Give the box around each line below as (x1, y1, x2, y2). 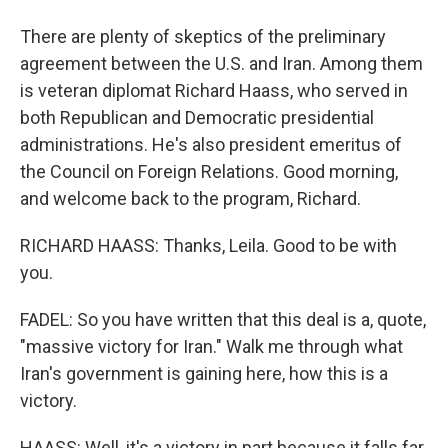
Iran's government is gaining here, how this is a (20, 363, 388, 384)
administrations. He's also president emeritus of (20, 134, 402, 155)
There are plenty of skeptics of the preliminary (20, 26, 386, 47)
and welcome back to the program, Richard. (20, 188, 361, 209)
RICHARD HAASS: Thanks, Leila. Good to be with (20, 235, 397, 256)
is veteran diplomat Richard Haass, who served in (20, 80, 408, 101)
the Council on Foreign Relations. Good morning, (20, 161, 398, 182)
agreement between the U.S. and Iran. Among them (20, 53, 423, 74)
